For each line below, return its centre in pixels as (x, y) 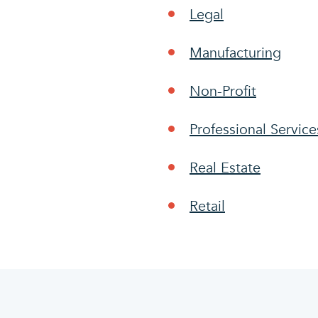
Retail (207, 206)
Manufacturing (235, 53)
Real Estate (225, 168)
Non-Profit (223, 91)
